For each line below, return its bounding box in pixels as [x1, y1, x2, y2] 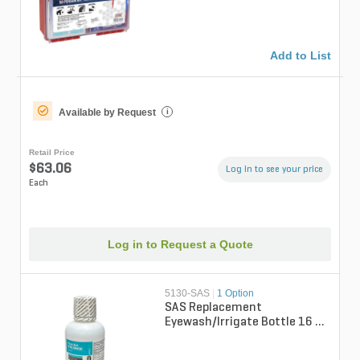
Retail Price [29, 147, 75, 157]
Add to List [270, 48, 331, 62]
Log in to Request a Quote [107, 238, 253, 252]
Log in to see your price [226, 164, 323, 174]
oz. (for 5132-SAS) [165, 330, 268, 344]
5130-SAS [165, 288, 211, 300]
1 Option [217, 288, 255, 300]
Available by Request [59, 106, 156, 118]
